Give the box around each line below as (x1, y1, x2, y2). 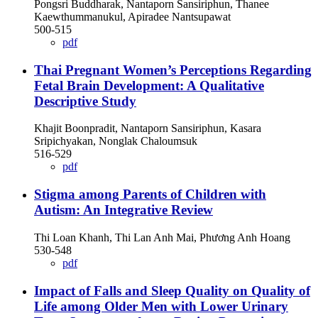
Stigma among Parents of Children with (34, 187, 266, 202)
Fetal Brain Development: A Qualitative (34, 77, 264, 93)
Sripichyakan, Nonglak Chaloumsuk (34, 135, 197, 148)
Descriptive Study (34, 93, 136, 109)
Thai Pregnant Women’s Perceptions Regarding (34, 62, 312, 77)
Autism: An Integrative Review (34, 202, 213, 218)
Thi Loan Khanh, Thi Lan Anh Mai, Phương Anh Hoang (34, 231, 290, 243)
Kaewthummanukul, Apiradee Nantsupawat (34, 11, 231, 23)
